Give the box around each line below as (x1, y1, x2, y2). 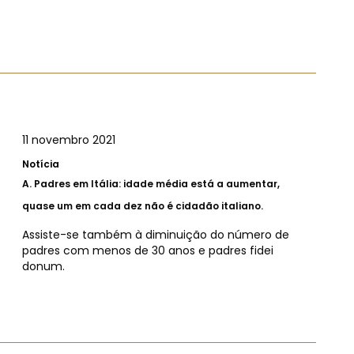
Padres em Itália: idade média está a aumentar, (34, 176, 280, 190)
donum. (22, 258, 65, 274)
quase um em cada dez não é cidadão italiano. (22, 198, 263, 213)
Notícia (22, 156, 59, 171)
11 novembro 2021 (22, 131, 115, 148)
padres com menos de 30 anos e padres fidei (22, 242, 273, 258)
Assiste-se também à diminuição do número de (22, 226, 289, 243)
